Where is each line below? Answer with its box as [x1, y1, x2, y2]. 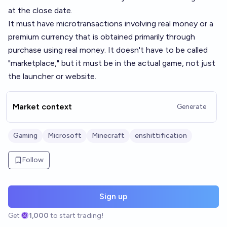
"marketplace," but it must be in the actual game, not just [8, 58, 215, 68]
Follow [22, 156, 44, 164]
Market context [13, 102, 72, 111]
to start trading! [50, 211, 104, 220]
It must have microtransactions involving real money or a [8, 19, 213, 28]
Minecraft [92, 131, 125, 140]
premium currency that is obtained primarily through [8, 32, 195, 42]
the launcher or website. [8, 71, 96, 81]
